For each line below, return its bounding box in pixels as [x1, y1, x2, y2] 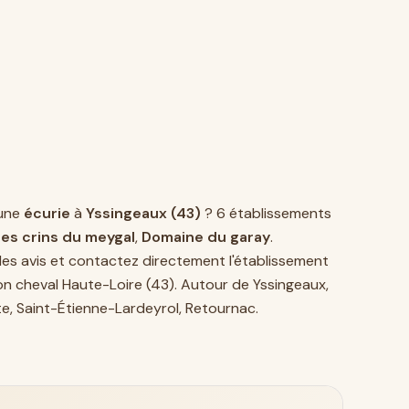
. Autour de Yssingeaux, [174, 275, 329, 294]
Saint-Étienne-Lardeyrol [16, 299, 179, 318]
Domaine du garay [142, 227, 270, 246]
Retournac [185, 299, 256, 318]
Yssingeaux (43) [86, 204, 201, 223]
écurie [24, 204, 70, 223]
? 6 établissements [201, 204, 331, 223]
